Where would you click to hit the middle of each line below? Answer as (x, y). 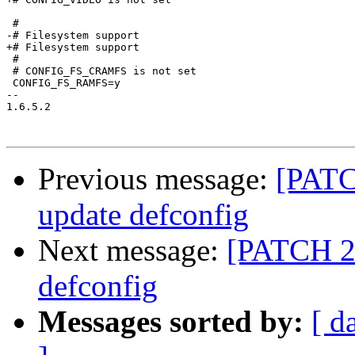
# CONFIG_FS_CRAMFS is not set (101, 71)
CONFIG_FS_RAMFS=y (63, 83)
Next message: (132, 250)
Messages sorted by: (171, 322)
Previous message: (157, 179)
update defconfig (143, 215)
